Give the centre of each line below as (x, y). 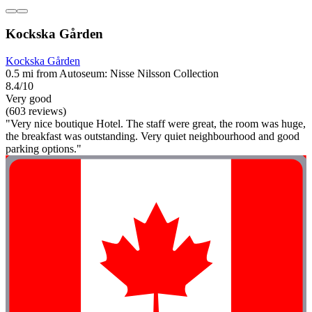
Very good (29, 99)
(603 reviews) (36, 111)
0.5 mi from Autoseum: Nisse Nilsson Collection (112, 74)
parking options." (44, 149)
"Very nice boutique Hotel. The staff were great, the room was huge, (156, 124)
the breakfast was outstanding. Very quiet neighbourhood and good (153, 136)
